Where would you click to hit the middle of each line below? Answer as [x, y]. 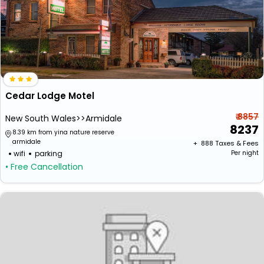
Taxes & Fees [237, 143]
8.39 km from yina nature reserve [63, 132]
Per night [245, 153]
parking [49, 154]
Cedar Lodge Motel [50, 96]
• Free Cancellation [44, 167]
